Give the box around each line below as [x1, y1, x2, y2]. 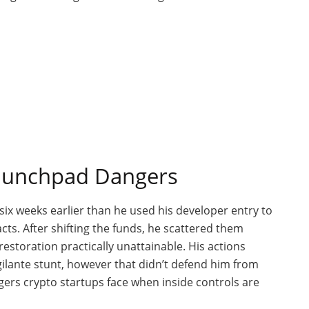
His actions [188, 238, 246, 254]
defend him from [168, 256, 259, 272]
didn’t [139, 256, 168, 272]
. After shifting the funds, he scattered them [17, 220, 243, 236]
